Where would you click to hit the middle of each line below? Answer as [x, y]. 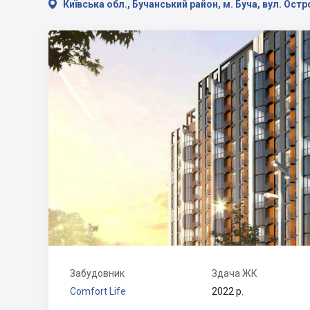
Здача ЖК [235, 273]
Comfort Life [98, 291]
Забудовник [97, 273]
